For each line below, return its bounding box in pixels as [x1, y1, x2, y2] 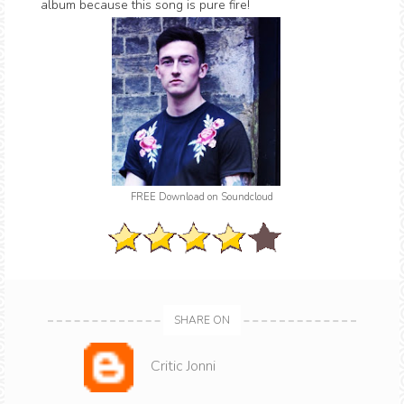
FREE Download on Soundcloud [131, 190, 273, 204]
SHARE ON [174, 312, 230, 327]
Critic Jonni [151, 355, 216, 376]
